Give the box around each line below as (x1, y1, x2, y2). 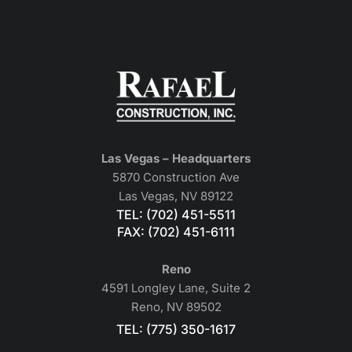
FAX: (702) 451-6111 (117, 224, 235, 240)
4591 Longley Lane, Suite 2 (101, 280, 251, 296)
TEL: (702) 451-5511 (116, 207, 236, 223)
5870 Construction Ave (112, 170, 240, 185)
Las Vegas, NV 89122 (119, 189, 233, 204)
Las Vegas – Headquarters (101, 151, 251, 167)
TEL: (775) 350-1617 (116, 321, 236, 338)
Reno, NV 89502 (130, 299, 222, 315)
